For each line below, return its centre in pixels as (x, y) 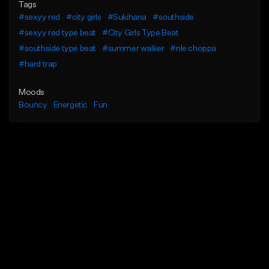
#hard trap (38, 65)
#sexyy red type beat (57, 33)
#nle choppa (193, 49)
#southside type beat (57, 49)
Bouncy (33, 105)
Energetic (71, 105)
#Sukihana (127, 18)
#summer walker (133, 49)
